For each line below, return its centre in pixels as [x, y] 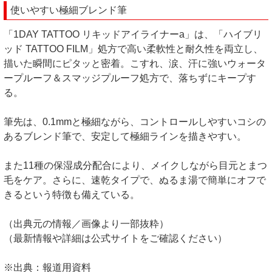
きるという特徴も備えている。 [72, 195]
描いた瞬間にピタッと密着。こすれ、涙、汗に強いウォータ [135, 64]
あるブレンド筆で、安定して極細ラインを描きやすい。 [125, 137]
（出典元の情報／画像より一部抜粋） [86, 224]
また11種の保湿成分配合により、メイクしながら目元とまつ [135, 166]
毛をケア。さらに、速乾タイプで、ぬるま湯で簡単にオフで [135, 180]
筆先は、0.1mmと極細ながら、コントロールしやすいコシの [135, 122]
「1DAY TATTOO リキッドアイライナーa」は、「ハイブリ [133, 35]
